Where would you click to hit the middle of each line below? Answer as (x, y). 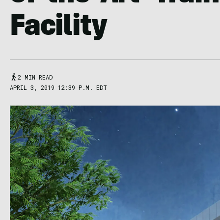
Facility (58, 28)
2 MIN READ (35, 77)
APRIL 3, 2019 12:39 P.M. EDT (58, 87)
